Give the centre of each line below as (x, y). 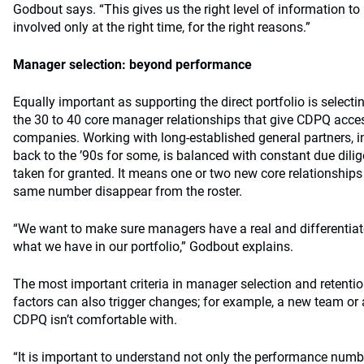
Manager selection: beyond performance (132, 65)
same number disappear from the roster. (128, 191)
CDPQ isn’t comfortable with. (95, 320)
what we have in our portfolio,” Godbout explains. (153, 247)
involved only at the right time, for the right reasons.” (162, 27)
